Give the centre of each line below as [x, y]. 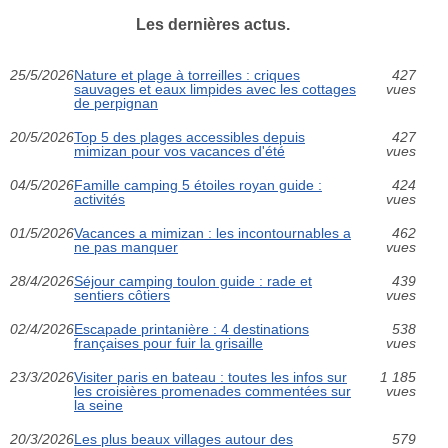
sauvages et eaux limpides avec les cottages [215, 88]
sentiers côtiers [122, 294]
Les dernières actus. [212, 24]
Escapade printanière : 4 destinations [191, 328]
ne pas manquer [126, 246]
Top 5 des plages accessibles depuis [189, 136]
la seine [98, 404]
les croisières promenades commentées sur [212, 390]
